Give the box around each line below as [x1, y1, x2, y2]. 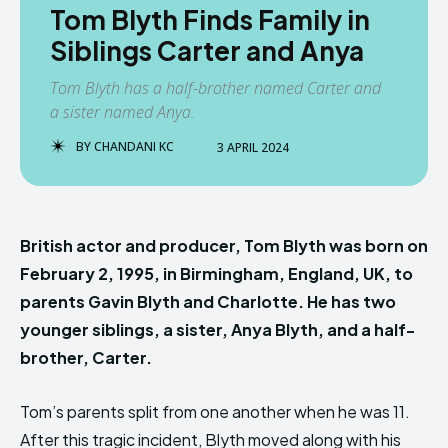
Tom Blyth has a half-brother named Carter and [50, 77, 381, 99]
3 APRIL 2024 [217, 138, 289, 156]
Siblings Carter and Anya [50, 34, 364, 67]
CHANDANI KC [94, 138, 174, 155]
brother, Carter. [20, 347, 152, 368]
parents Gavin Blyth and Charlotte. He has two [20, 291, 396, 312]
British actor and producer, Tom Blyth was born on [20, 235, 428, 256]
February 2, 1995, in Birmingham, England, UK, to [20, 263, 413, 284]
